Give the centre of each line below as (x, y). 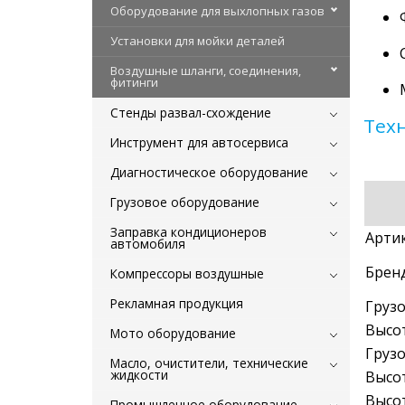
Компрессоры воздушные (187, 273)
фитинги (134, 82)
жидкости (139, 374)
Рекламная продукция (177, 303)
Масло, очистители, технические (209, 363)
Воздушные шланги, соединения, (206, 70)
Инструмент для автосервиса (199, 142)
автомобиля (148, 243)
